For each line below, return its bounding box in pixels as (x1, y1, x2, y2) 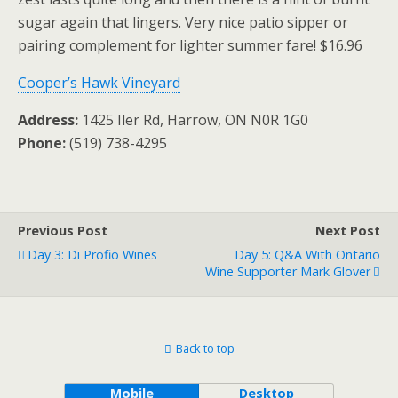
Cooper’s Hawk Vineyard (18, 73, 180, 92)
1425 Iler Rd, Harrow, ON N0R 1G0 (78, 110, 308, 130)
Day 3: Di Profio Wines (28, 246, 157, 263)
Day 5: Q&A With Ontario (235, 246, 380, 263)
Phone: (18, 133, 66, 153)
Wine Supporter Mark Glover (205, 263, 370, 280)
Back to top (175, 340, 235, 356)
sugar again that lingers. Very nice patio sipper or (18, 12, 348, 32)
